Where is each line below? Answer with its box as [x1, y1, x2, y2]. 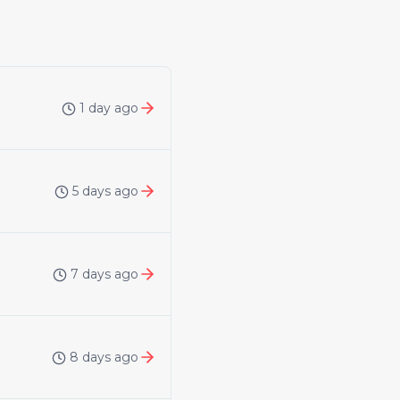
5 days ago [72, 183, 138, 199]
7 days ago [71, 266, 138, 282]
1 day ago [79, 100, 138, 116]
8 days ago [70, 349, 138, 365]
